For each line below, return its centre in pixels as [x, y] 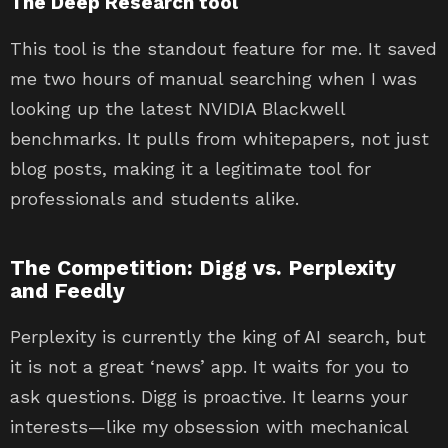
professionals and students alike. [154, 199]
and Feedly [67, 291]
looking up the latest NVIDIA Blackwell [177, 109]
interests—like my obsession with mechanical [209, 427]
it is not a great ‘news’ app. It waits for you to [209, 367]
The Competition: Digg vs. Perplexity [203, 268]
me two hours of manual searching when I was [213, 79]
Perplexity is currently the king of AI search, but [218, 337]
